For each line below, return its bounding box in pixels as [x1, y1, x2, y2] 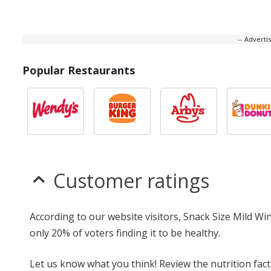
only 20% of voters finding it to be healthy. [30, 226, 220, 240]
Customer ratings [53, 168, 209, 194]
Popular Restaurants [22, 63, 135, 77]
